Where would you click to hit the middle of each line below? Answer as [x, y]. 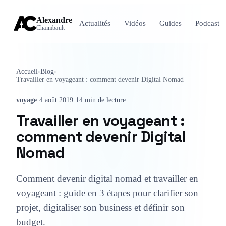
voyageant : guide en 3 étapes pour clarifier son [107, 193]
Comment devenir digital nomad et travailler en [107, 179]
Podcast [208, 23]
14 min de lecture [101, 100]
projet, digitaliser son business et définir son [100, 208]
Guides [170, 23]
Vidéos [135, 23]
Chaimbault [51, 28]
